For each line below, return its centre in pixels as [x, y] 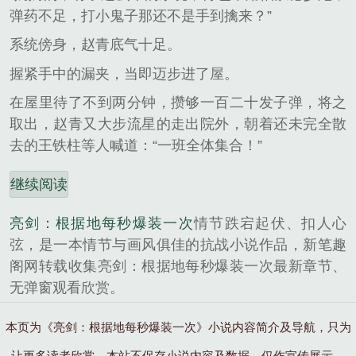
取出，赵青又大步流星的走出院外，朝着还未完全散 [178, 124]
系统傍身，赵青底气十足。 [95, 45]
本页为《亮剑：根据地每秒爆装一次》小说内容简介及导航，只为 [178, 327]
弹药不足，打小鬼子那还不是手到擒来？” [141, 15]
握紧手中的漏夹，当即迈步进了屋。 [124, 74]
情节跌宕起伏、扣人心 [270, 223]
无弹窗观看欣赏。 [67, 287]
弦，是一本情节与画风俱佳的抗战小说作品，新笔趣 [178, 244]
